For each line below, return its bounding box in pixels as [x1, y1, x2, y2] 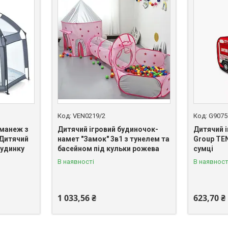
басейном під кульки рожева [57, 144, 159, 153]
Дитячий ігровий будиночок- [57, 125, 158, 133]
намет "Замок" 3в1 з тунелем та [57, 134, 169, 143]
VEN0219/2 [72, 111, 105, 120]
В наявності [57, 157, 94, 165]
